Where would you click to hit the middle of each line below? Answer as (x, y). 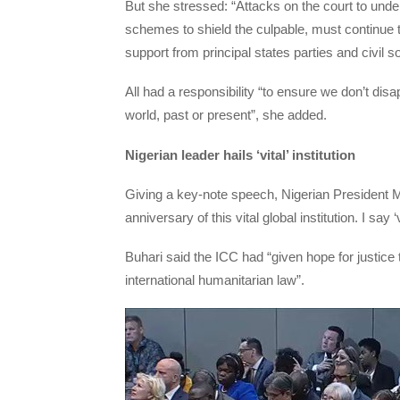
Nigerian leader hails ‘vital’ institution (240, 154)
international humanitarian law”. (215, 280)
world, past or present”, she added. (226, 115)
